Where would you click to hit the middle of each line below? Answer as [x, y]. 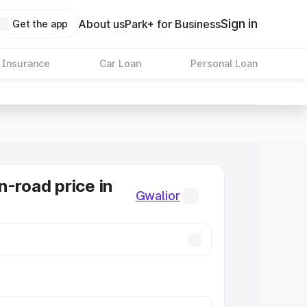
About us [102, 24]
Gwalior [158, 196]
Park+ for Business [173, 24]
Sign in [239, 24]
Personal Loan [224, 63]
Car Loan [120, 63]
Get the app [40, 24]
